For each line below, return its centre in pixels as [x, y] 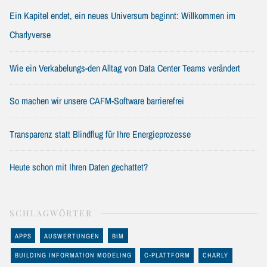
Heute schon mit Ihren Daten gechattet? [79, 167]
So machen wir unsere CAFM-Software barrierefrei [97, 101]
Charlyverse [30, 35]
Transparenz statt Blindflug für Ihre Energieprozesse [100, 134]
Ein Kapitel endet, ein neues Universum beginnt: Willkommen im [122, 16]
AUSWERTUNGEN [72, 236]
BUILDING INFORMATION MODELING [73, 255]
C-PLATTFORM [167, 255]
